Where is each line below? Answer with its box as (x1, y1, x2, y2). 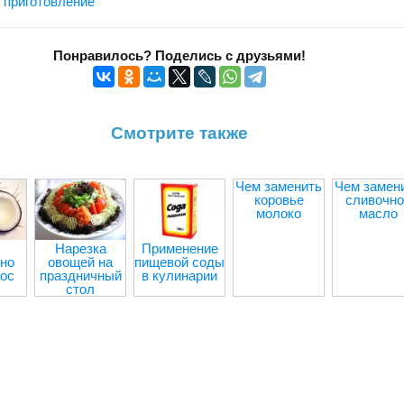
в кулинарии (142, 267, 217, 283)
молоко (256, 206, 301, 222)
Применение (141, 240, 218, 256)
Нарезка (54, 240, 106, 256)
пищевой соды (134, 253, 225, 270)
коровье (253, 192, 304, 208)
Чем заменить (235, 179, 322, 195)
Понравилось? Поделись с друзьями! (53, 48, 306, 64)
